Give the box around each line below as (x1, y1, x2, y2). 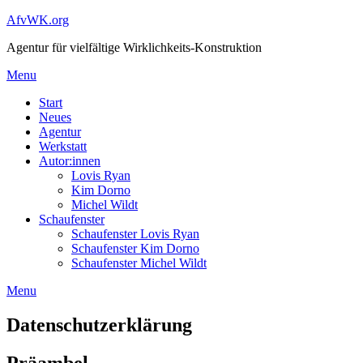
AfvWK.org (6, 13, 69, 27)
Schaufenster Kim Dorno (71, 241, 199, 255)
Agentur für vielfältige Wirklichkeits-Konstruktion (6, 41, 262, 54)
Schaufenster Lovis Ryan (71, 227, 199, 241)
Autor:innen (39, 154, 100, 168)
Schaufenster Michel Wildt (71, 256, 207, 270)
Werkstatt (39, 139, 87, 153)
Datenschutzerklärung (6, 314, 192, 335)
